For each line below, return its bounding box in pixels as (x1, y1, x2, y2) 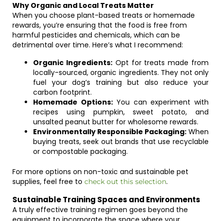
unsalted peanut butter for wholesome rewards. (33, 117, 198, 127)
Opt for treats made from (112, 58, 209, 68)
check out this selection (84, 177, 166, 186)
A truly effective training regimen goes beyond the (12, 205, 188, 215)
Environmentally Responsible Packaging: (33, 127, 186, 137)
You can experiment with (112, 97, 209, 107)
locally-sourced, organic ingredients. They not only (33, 68, 209, 77)
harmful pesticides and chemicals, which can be (12, 30, 180, 40)
